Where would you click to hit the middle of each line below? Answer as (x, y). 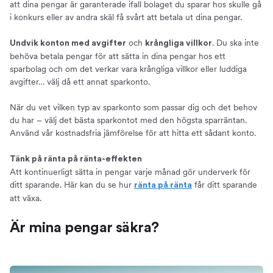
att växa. (26, 198)
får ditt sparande (225, 185)
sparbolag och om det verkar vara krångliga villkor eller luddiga (128, 69)
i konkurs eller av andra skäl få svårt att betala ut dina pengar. (126, 17)
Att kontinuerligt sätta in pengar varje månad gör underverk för (130, 172)
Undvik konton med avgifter (68, 44)
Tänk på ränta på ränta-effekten (76, 159)
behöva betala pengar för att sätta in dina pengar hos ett (118, 56)
